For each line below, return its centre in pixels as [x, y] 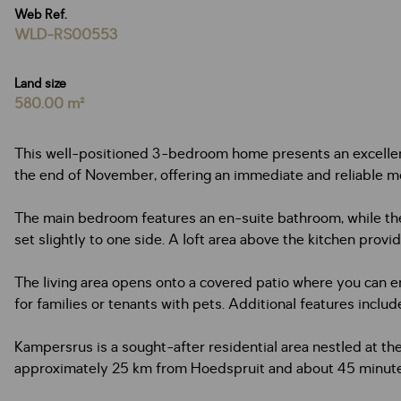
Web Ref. [41, 15]
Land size [40, 84]
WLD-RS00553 [66, 35]
